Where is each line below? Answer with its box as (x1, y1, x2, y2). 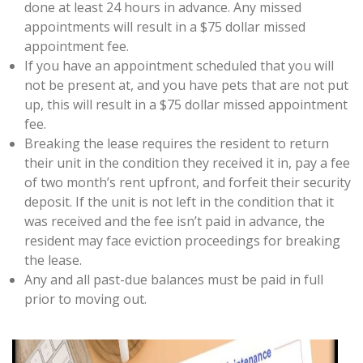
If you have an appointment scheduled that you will (24, 57, 334, 75)
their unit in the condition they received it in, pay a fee (24, 154, 350, 172)
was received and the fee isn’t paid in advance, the (24, 212, 325, 230)
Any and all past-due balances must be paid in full (24, 271, 323, 288)
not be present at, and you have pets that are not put (24, 76, 348, 94)
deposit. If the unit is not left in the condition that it (24, 193, 334, 211)
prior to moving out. (24, 290, 147, 308)
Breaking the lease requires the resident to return (24, 135, 329, 152)
